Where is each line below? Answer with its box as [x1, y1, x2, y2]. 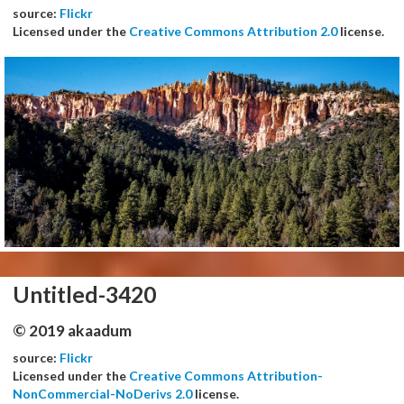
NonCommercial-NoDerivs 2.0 [13, 386, 192, 402]
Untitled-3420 [13, 281, 156, 308]
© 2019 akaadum [13, 321, 132, 341]
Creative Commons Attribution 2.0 [129, 23, 337, 39]
